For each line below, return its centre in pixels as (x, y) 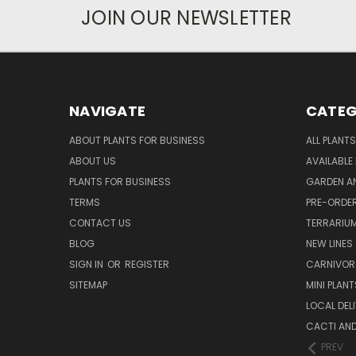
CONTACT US (100, 223)
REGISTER (147, 265)
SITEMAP (88, 285)
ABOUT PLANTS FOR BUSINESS (137, 141)
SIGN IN (87, 265)
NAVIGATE (107, 111)
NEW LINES (329, 244)
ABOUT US (93, 161)
